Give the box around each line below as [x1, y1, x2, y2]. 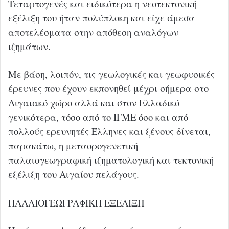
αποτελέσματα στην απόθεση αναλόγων [8, 25, 178, 38]
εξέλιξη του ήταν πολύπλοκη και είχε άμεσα [8, 11, 195, 24]
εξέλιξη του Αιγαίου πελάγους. [8, 167, 139, 180]
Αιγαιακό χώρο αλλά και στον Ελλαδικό [8, 96, 179, 109]
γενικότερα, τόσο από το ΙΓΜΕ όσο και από [8, 110, 188, 123]
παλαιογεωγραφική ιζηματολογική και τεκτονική [8, 153, 214, 166]
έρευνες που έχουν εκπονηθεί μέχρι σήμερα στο [8, 81, 209, 95]
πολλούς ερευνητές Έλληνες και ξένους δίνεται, [8, 124, 211, 138]
